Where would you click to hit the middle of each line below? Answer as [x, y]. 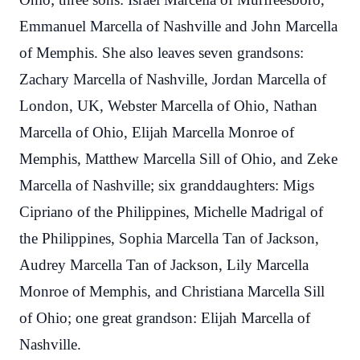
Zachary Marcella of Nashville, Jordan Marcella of [173, 79]
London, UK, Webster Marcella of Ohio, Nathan [168, 106]
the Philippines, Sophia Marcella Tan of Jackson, [169, 238]
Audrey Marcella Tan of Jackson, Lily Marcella [164, 265]
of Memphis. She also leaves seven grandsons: [162, 53]
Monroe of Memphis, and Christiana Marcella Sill [172, 291]
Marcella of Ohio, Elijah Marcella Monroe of [157, 132]
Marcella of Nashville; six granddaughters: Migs [167, 185]
